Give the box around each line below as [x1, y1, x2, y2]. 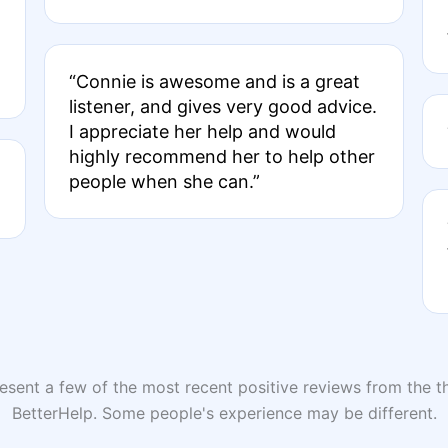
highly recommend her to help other [68, 146, 375, 167]
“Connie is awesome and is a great [68, 71, 360, 92]
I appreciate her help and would [68, 121, 336, 142]
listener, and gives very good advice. [68, 96, 377, 117]
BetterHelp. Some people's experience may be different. [11, 403, 437, 423]
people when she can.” [68, 171, 260, 192]
